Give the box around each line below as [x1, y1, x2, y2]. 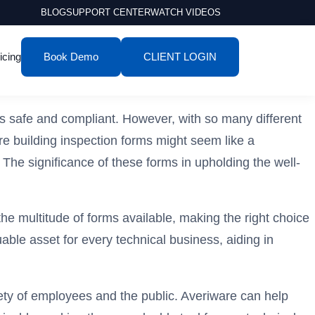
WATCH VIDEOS [150, 7, 221, 18]
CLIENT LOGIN [143, 51, 217, 63]
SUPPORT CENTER [65, 7, 150, 18]
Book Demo [44, 51, 99, 63]
